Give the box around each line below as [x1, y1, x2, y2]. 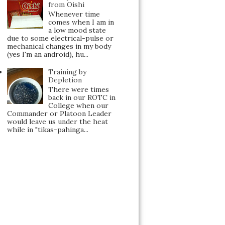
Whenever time [48, 9, 100, 19]
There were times [48, 85, 109, 94]
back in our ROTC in [48, 93, 116, 102]
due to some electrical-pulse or [7, 33, 114, 43]
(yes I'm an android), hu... [7, 49, 88, 59]
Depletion [48, 75, 82, 85]
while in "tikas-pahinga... [7, 125, 88, 135]
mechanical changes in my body [7, 41, 111, 51]
